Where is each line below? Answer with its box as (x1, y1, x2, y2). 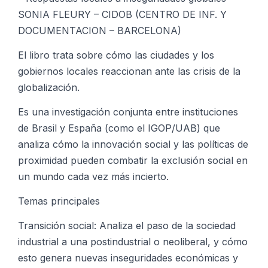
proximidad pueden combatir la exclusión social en (18, 154, 248, 167)
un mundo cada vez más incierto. (18, 170, 169, 183)
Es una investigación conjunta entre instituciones (18, 106, 238, 118)
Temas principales (18, 195, 100, 208)
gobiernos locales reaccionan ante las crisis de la (18, 65, 240, 78)
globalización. (18, 81, 80, 94)
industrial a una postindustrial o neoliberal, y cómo (18, 236, 248, 248)
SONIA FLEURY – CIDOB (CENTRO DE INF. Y (18, 8, 227, 21)
